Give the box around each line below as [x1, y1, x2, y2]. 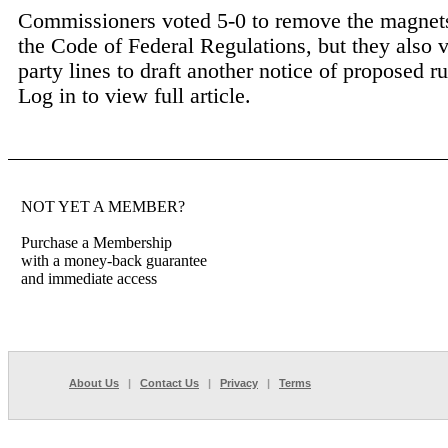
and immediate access [21, 270, 157, 287]
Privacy [220, 377, 258, 389]
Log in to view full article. [18, 83, 251, 108]
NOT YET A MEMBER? [21, 198, 185, 215]
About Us [69, 377, 119, 389]
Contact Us [140, 377, 199, 389]
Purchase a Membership [21, 234, 172, 251]
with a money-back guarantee [21, 252, 207, 269]
